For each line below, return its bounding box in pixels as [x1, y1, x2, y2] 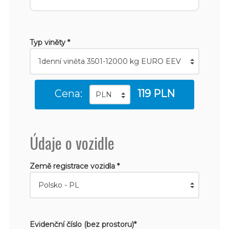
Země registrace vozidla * [29, 161, 120, 171]
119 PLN [137, 87, 175, 100]
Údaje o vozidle [29, 130, 114, 154]
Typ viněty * [29, 37, 70, 47]
